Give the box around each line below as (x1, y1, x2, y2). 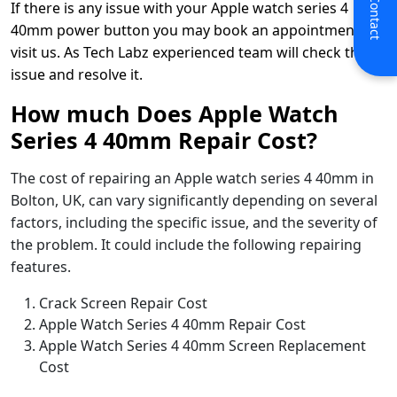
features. (11, 256, 71, 276)
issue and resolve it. (11, 64, 143, 84)
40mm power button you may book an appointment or (11, 19, 378, 40)
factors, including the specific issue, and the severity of (11, 212, 378, 232)
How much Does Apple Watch (11, 97, 339, 128)
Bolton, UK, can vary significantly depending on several (11, 190, 378, 210)
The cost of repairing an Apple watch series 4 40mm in (11, 167, 374, 188)
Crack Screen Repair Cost (39, 292, 207, 313)
